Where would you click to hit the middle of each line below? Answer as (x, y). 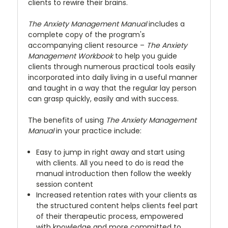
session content (65, 184)
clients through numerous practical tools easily (112, 66)
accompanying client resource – (87, 45)
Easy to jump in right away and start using (111, 152)
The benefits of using (67, 120)
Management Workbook (70, 56)
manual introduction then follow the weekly (114, 173)
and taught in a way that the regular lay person (112, 88)
